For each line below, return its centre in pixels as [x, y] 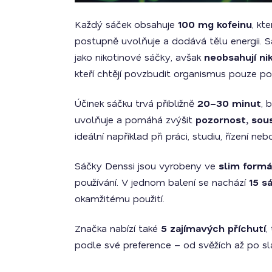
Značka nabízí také [118, 228]
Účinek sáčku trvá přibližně [136, 103]
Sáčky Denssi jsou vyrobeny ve [147, 166]
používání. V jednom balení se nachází [162, 182]
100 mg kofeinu [215, 24]
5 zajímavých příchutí [213, 228]
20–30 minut [229, 103]
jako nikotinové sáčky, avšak [139, 57]
